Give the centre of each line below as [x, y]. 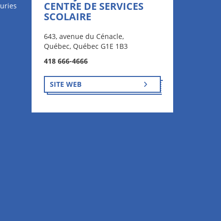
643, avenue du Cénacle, [84, 37]
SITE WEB [65, 84]
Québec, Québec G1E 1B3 [86, 46]
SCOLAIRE [67, 17]
